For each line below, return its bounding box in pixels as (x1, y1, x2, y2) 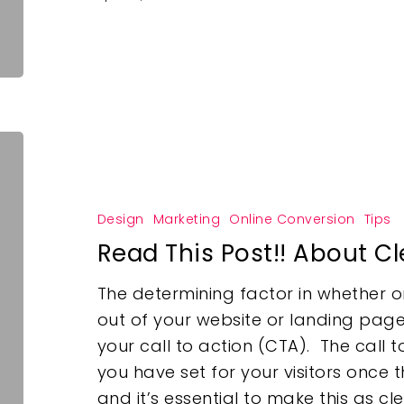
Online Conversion (229, 210, 355, 229)
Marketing (152, 210, 221, 229)
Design (96, 210, 144, 229)
